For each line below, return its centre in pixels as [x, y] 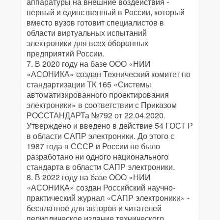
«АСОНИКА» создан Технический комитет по [109, 74]
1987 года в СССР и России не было [93, 146]
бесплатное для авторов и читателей [94, 208]
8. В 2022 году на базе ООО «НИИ [89, 177]
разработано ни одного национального [97, 156]
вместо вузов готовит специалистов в [95, 22]
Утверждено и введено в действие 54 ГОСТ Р [110, 125]
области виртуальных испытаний [87, 33]
